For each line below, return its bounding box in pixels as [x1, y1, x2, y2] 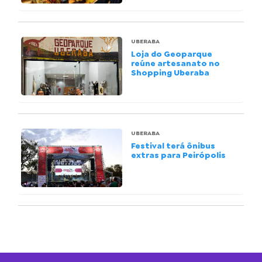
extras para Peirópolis [131, 150, 226, 160]
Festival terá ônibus [131, 140, 215, 151]
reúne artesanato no [131, 58, 220, 68]
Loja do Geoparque [131, 49, 212, 59]
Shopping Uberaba [131, 67, 209, 78]
